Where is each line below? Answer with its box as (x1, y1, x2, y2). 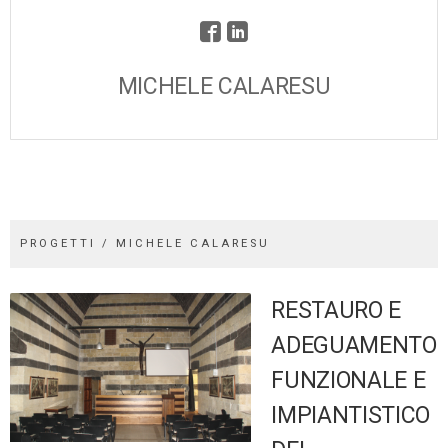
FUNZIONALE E (271, 367, 426, 395)
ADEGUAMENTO (271, 332, 437, 360)
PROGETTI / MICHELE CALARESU (20, 237, 270, 251)
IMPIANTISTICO (271, 402, 430, 430)
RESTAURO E (271, 297, 401, 325)
